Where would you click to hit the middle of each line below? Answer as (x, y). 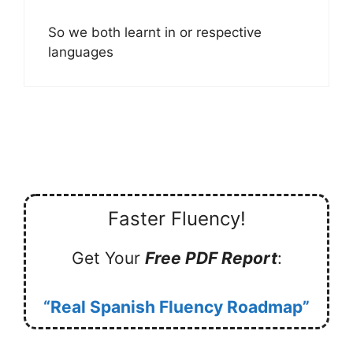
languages (81, 52)
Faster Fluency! (176, 218)
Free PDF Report (211, 258)
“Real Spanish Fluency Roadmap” (176, 307)
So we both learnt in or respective (155, 33)
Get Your (108, 258)
